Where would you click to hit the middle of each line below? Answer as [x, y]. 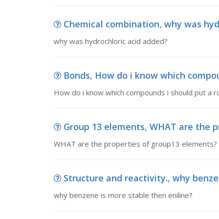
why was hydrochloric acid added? [110, 41]
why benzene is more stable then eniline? [123, 195]
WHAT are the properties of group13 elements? [135, 144]
